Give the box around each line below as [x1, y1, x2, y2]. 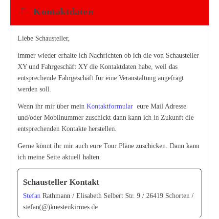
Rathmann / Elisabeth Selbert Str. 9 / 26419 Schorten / [41, 192, 194, 199]
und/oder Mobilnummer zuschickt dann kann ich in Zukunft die [18, 114, 194, 121]
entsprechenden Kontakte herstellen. [18, 125, 117, 132]
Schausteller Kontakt [23, 177, 99, 187]
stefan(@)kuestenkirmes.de [23, 203, 98, 211]
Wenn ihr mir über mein [18, 103, 87, 110]
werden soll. [18, 86, 51, 93]
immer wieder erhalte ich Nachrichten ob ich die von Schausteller [18, 52, 199, 59]
